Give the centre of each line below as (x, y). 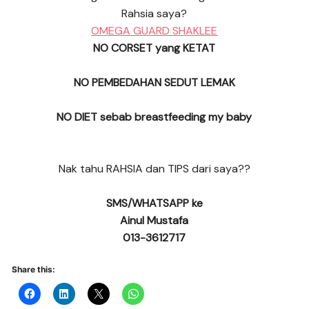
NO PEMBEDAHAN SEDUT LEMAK (154, 83)
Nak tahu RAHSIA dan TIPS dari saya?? (154, 169)
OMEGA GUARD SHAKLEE (154, 31)
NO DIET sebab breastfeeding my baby (154, 117)
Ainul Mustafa (154, 221)
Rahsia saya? (154, 14)
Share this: (34, 270)
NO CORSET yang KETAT (154, 48)
